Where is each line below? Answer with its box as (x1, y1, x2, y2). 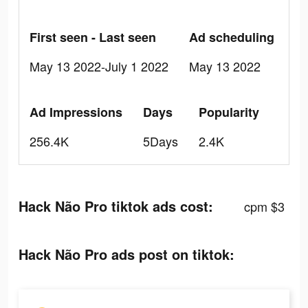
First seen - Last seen (30, 28, 156, 46)
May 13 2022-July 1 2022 (30, 57, 168, 75)
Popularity (199, 103, 259, 121)
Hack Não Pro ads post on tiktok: (19, 244, 234, 264)
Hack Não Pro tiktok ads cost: (19, 196, 213, 216)
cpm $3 (244, 197, 285, 215)
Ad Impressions (30, 103, 122, 121)
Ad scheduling (189, 28, 274, 46)
